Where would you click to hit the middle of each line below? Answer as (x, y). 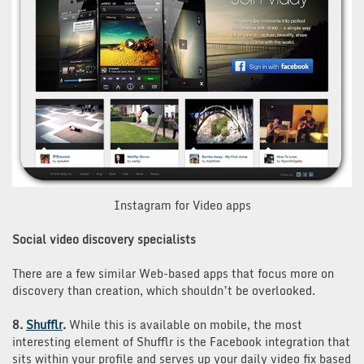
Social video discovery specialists (104, 239)
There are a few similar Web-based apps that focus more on (173, 273)
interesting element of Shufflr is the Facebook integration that (181, 341)
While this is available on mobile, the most (184, 324)
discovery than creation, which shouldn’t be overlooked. (164, 290)
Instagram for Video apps (182, 205)
